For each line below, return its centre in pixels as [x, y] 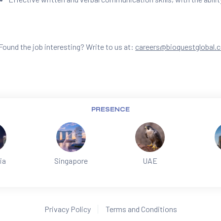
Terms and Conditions [141, 209]
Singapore [71, 161]
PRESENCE [110, 110]
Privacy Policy [67, 209]
